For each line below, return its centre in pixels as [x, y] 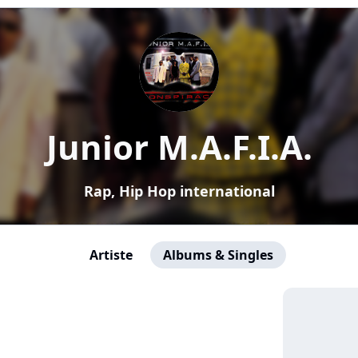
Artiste [111, 255]
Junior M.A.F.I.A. [179, 147]
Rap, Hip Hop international [179, 191]
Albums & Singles [218, 255]
